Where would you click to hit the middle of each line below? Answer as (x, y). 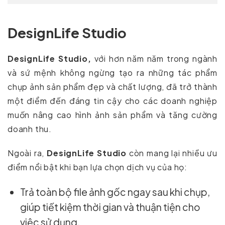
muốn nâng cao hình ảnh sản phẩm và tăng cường (113, 115)
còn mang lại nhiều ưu (172, 153)
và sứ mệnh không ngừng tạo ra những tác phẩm (113, 72)
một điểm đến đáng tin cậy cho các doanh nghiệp (113, 100)
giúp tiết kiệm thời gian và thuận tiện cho (110, 207)
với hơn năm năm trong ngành (154, 58)
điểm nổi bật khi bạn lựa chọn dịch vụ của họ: (97, 167)
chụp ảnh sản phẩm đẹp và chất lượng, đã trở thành (113, 86)
